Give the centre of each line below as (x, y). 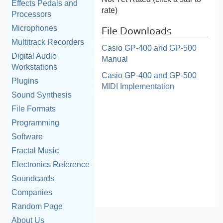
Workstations (34, 67)
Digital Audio (34, 56)
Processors (31, 14)
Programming (35, 123)
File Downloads (137, 31)
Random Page (37, 206)
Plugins (25, 81)
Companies (32, 192)
